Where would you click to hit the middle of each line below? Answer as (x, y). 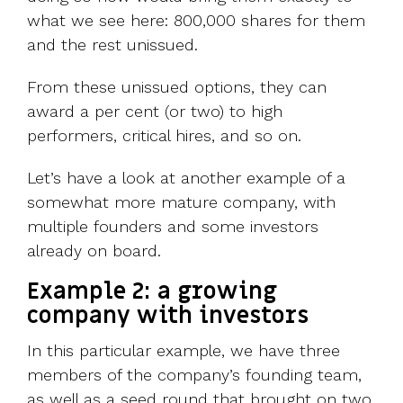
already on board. (94, 250)
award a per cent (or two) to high (155, 111)
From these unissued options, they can (177, 86)
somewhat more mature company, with (181, 201)
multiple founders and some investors (173, 226)
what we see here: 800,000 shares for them (196, 20)
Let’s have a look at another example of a (186, 177)
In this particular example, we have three (184, 350)
